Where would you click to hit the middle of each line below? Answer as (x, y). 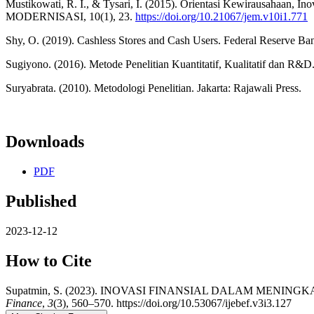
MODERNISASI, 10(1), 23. (70, 17)
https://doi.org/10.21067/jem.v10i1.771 (221, 17)
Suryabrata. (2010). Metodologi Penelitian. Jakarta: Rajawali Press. (153, 88)
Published (41, 202)
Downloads (45, 142)
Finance (24, 303)
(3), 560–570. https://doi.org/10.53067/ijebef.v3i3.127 (172, 303)
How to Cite (49, 260)
